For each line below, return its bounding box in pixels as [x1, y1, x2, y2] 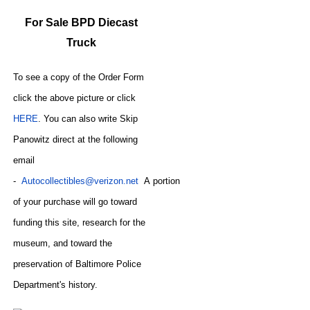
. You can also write [38, 113, 120, 124]
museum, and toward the [13, 237, 113, 248]
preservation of [13, 258, 76, 269]
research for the [82, 217, 146, 228]
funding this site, [13, 217, 83, 228]
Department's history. [13, 279, 101, 290]
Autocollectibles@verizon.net [21, 175, 142, 186]
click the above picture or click [13, 92, 136, 103]
